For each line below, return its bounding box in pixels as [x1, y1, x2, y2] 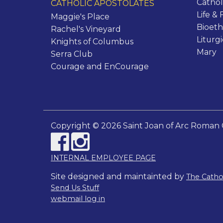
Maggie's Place [51, 11, 110, 21]
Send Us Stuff [51, 183, 99, 192]
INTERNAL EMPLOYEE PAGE [51, 153, 156, 162]
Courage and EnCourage [51, 61, 149, 71]
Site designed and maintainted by [51, 171, 186, 181]
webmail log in [51, 194, 105, 203]
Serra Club [51, 49, 93, 59]
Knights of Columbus [51, 36, 133, 46]
